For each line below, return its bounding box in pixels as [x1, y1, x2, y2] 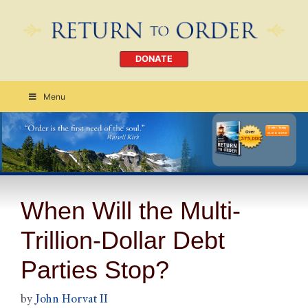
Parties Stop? [21, 255, 169, 284]
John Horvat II [35, 294, 108, 307]
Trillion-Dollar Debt [21, 225, 225, 254]
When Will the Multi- [21, 196, 241, 225]
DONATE [135, 54, 173, 65]
